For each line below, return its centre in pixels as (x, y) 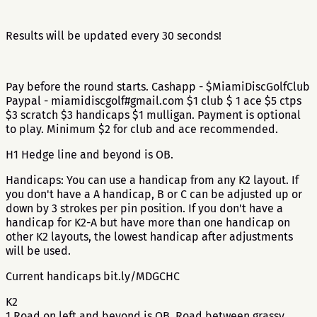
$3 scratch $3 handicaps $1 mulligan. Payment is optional (153, 115)
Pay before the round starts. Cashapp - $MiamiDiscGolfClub (158, 87)
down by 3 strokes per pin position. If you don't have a (144, 208)
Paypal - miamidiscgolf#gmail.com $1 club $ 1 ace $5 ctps (154, 101)
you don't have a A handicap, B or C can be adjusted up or (154, 194)
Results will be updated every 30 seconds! (114, 36)
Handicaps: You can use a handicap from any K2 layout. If (152, 180)
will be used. (40, 251)
